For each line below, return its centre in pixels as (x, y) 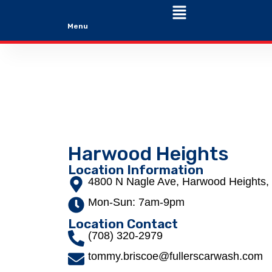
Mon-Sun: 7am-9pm (136, 202)
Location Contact (123, 223)
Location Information (136, 169)
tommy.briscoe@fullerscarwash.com (175, 256)
